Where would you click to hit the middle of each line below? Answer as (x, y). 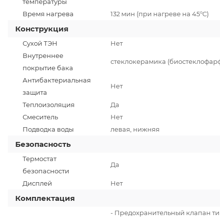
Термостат (40, 158)
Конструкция (42, 28)
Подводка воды (48, 129)
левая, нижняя (135, 129)
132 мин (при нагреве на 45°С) (160, 14)
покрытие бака (48, 68)
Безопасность (43, 144)
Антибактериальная (57, 80)
